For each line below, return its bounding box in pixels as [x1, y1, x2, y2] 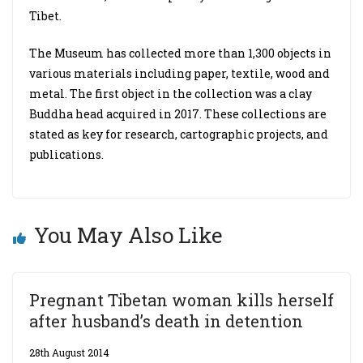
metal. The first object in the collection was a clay [29, 86, 312, 101]
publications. [29, 147, 106, 162]
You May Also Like [34, 221, 223, 249]
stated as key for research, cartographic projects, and [29, 126, 328, 142]
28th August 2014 [29, 346, 109, 359]
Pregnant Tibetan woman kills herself [29, 289, 334, 310]
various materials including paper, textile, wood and [29, 66, 330, 81]
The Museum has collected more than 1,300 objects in [29, 45, 331, 61]
